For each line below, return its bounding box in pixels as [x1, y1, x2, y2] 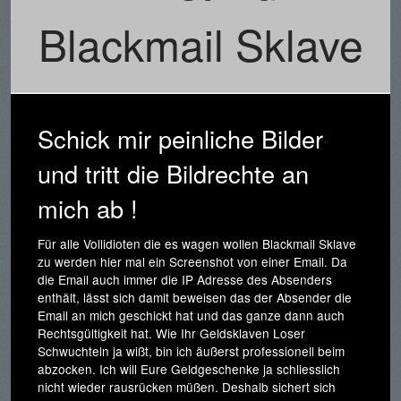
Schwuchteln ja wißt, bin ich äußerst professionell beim [38, 342, 345, 361]
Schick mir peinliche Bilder [38, 121, 323, 157]
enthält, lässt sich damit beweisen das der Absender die [38, 288, 352, 307]
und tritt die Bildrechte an [38, 156, 309, 192]
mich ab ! [38, 191, 138, 226]
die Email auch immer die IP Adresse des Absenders [38, 270, 332, 289]
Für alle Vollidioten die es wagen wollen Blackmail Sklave [38, 235, 356, 253]
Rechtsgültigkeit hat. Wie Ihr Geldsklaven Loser [38, 324, 305, 343]
